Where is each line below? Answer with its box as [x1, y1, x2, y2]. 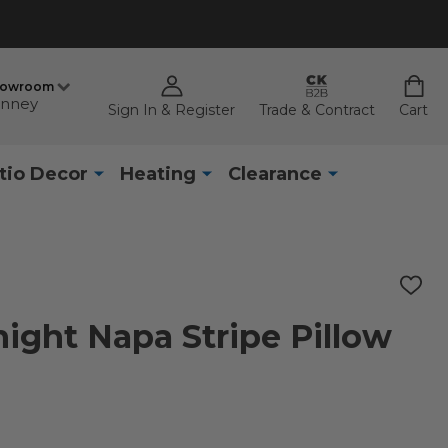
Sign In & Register [108, 101, 235, 120]
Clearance [227, 162, 322, 185]
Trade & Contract [259, 101, 375, 120]
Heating [119, 162, 196, 185]
